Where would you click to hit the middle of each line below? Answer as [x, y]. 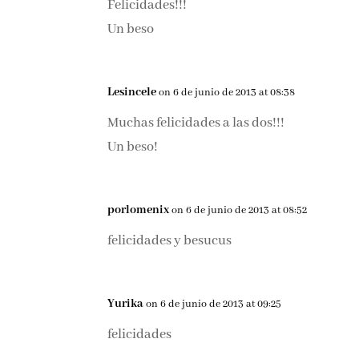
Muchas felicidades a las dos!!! [196, 123]
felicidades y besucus [170, 241]
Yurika [126, 304]
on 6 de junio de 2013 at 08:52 [240, 211]
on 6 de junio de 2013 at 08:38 [227, 93]
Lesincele [132, 93]
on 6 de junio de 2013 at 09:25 [214, 305]
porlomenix [139, 210]
